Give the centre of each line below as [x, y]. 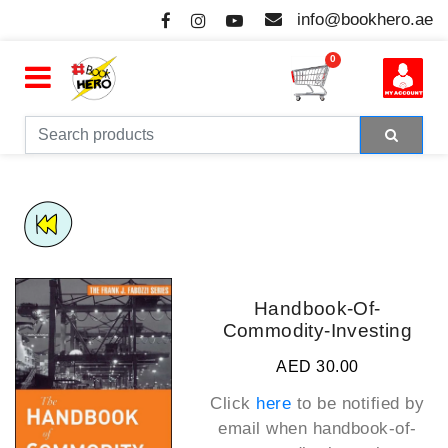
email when [265, 428]
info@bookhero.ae [365, 19]
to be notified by [358, 403]
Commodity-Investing [317, 330]
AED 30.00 [317, 366]
